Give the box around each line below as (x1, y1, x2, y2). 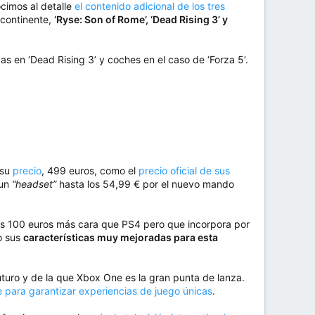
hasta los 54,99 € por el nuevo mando (56, 178, 234, 191)
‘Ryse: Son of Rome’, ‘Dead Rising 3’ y (54, 13, 228, 26)
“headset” (12, 178, 56, 191)
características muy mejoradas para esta (23, 231, 218, 244)
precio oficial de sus (139, 165, 230, 177)
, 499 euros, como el (41, 165, 139, 177)
